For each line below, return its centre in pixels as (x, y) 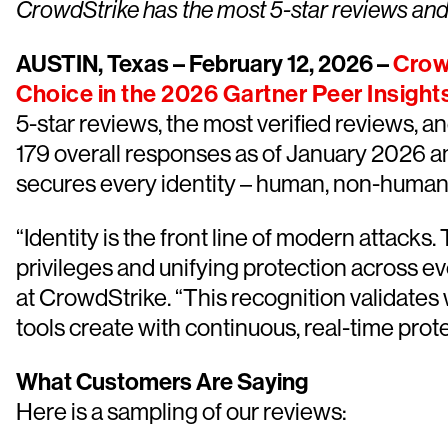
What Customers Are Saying (162, 382)
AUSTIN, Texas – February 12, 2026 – (202, 64)
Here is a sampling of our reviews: (181, 411)
